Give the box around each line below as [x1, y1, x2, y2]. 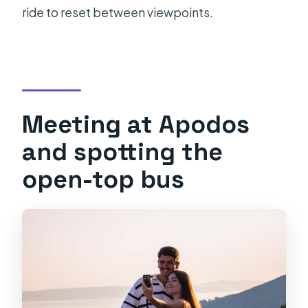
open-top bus [22, 163, 185, 195]
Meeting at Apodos [22, 108, 250, 140]
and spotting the [22, 135, 223, 167]
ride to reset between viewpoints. [22, 5, 214, 21]
